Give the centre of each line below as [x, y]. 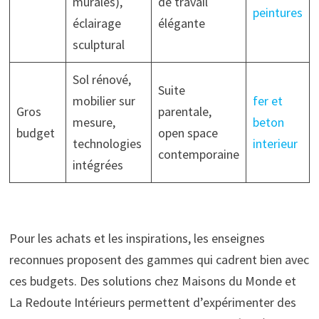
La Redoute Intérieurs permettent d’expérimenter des [152, 302]
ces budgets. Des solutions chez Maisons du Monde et [152, 281]
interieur [275, 143]
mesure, [94, 122]
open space [188, 132]
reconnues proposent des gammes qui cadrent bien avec [159, 259]
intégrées [98, 164]
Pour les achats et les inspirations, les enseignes [137, 238]
